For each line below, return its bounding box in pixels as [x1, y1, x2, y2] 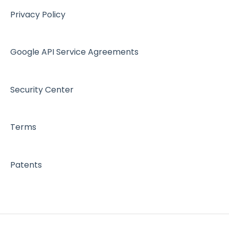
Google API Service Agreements [10, 46, 139, 58]
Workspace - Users [29, 6, 106, 18]
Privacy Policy [10, 9, 65, 21]
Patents [10, 158, 42, 171]
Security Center [10, 83, 74, 96]
